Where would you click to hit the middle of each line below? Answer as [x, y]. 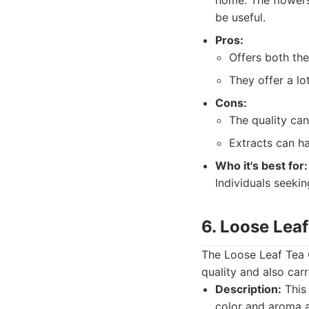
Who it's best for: [261, 166]
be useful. [240, 17]
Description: [248, 289]
